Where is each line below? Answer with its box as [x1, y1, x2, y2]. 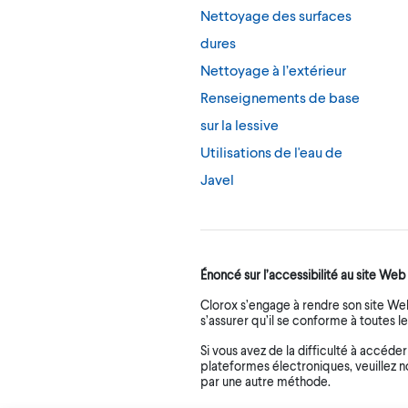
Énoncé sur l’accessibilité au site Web [200, 267, 405, 283]
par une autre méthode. [200, 373, 331, 390]
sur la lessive [200, 116, 279, 134]
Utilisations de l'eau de [200, 143, 342, 161]
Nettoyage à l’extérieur [200, 61, 346, 79]
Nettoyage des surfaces [200, 6, 352, 25]
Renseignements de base [200, 88, 360, 107]
